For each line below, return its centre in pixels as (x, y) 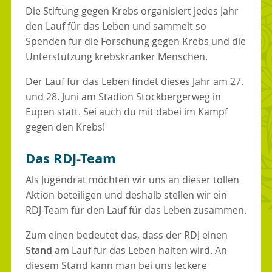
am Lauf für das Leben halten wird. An (139, 250)
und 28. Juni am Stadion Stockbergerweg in (123, 96)
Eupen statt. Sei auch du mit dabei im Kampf (126, 111)
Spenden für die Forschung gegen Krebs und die (135, 41)
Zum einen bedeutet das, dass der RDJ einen (126, 235)
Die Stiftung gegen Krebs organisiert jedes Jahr (132, 11)
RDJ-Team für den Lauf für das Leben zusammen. (136, 210)
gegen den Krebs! (65, 127)
